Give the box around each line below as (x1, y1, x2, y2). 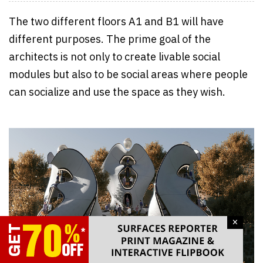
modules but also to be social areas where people (9, 66, 248, 84)
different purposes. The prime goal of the (9, 31, 211, 49)
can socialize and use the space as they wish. (9, 83, 228, 102)
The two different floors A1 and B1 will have (9, 13, 224, 31)
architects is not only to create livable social (9, 48, 220, 66)
